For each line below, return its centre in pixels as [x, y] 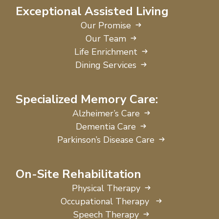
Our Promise [106, 25]
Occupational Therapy [106, 201]
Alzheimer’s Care [106, 113]
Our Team [106, 38]
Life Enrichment [106, 52]
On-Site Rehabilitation [78, 174]
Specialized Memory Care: [87, 99]
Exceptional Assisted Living [92, 11]
